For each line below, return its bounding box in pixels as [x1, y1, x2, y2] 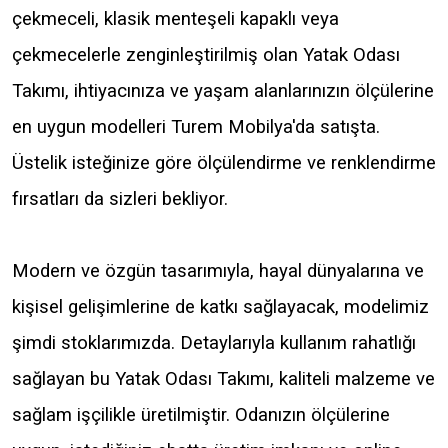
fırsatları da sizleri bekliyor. [12, 187, 228, 210]
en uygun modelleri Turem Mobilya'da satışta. [12, 115, 380, 138]
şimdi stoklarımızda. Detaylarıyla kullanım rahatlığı [12, 331, 416, 354]
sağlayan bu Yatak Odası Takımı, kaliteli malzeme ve [12, 367, 435, 390]
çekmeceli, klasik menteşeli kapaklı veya [12, 7, 339, 30]
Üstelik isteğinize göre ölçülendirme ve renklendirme [12, 151, 436, 174]
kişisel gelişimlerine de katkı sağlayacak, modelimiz [12, 295, 429, 318]
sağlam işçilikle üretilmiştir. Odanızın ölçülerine [12, 403, 390, 426]
